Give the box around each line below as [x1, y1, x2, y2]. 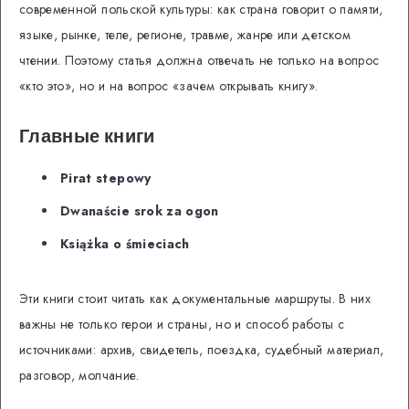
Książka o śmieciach [60, 234, 190, 253]
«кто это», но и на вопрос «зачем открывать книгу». [19, 77, 319, 96]
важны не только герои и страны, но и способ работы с [19, 314, 345, 333]
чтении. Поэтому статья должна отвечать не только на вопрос [19, 51, 380, 70]
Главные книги [19, 124, 155, 148]
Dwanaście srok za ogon [60, 201, 219, 220]
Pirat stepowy [60, 168, 152, 187]
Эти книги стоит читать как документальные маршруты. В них [19, 288, 371, 308]
